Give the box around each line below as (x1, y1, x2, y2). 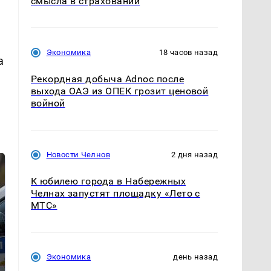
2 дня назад (171, 150, 218, 160)
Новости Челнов (46, 150, 110, 160)
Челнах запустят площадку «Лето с (30, 188, 200, 200)
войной (30, 97, 65, 109)
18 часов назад (158, 48, 218, 57)
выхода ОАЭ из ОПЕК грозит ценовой (30, 85, 209, 97)
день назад (173, 252, 218, 262)
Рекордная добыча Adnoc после (30, 73, 184, 85)
